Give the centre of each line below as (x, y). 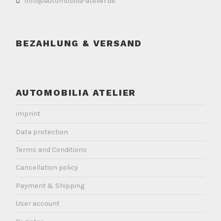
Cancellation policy (47, 168)
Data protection (42, 132)
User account (38, 204)
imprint (28, 114)
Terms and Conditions (51, 150)
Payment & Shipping (50, 185)
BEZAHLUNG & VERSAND (79, 43)
